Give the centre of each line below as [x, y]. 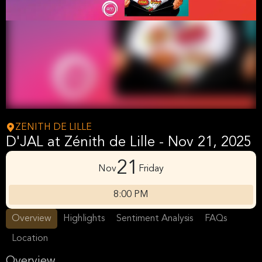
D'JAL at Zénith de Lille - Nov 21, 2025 [129, 143]
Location [30, 239]
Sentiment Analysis [155, 219]
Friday [151, 169]
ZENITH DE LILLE [54, 127]
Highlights [84, 219]
